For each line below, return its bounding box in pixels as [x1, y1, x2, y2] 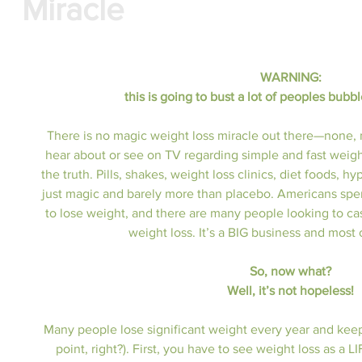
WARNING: [259, 70, 325, 84]
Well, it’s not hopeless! [227, 284, 354, 297]
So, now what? [250, 264, 331, 278]
